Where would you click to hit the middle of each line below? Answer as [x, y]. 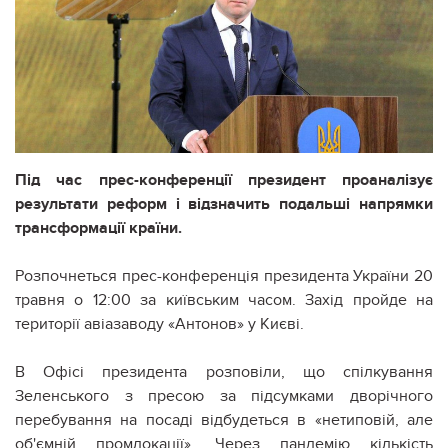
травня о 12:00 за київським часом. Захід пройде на [224, 299]
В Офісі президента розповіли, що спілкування [224, 371]
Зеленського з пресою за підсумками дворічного [224, 395]
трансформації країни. [98, 227]
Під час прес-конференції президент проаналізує [224, 179]
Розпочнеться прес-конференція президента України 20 [224, 275]
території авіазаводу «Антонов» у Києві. [159, 323]
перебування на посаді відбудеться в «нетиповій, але [224, 419]
